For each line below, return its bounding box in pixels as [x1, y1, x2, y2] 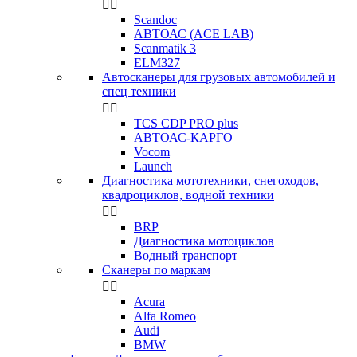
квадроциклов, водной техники [102, 188, 274, 202]
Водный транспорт [134, 249, 237, 262]
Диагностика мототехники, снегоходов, [102, 174, 319, 187]
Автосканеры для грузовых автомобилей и [102, 70, 335, 84]
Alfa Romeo [134, 309, 196, 323]
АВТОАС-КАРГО [134, 131, 233, 144]
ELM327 [134, 56, 180, 69]
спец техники [102, 84, 176, 98]
